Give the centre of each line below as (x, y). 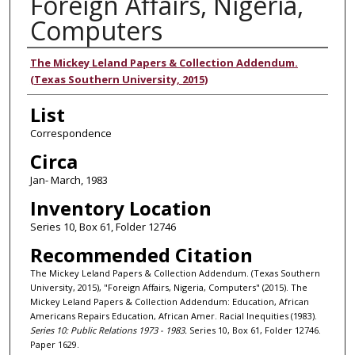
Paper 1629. (54, 344)
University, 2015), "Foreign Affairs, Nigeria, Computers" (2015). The (168, 287)
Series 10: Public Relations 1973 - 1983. (108, 330)
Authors (62, 63)
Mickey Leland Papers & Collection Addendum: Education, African (169, 301)
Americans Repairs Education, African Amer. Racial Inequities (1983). (173, 315)
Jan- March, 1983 (69, 179)
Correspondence (71, 133)
